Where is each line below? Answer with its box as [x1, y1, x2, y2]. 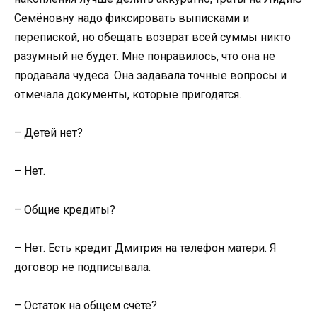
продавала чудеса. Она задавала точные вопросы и [14, 69, 287, 83]
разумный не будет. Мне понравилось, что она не [14, 50, 275, 64]
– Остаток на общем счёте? [14, 299, 157, 313]
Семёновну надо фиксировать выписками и [14, 11, 249, 25]
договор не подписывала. [14, 260, 151, 274]
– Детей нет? [14, 126, 83, 140]
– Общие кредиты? [14, 202, 115, 217]
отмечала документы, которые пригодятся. [14, 88, 241, 102]
